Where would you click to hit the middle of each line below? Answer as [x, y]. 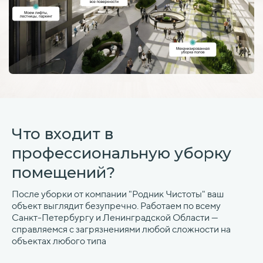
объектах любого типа [59, 241]
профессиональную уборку [122, 154]
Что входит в [63, 134]
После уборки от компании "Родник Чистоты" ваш [118, 194]
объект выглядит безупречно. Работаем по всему [116, 206]
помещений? [63, 173]
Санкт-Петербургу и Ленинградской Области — [115, 218]
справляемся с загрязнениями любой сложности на [121, 230]
